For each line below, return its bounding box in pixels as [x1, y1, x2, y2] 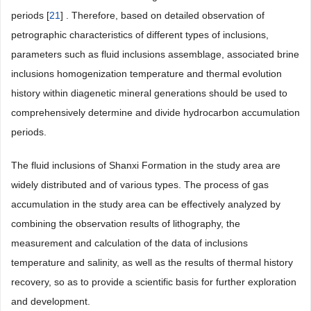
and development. [11, 296, 90, 308]
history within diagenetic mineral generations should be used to [11, 87, 287, 99]
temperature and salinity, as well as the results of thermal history [11, 257, 293, 269]
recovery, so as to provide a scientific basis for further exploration [11, 276, 296, 288]
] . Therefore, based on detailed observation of [60, 10, 264, 22]
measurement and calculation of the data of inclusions [11, 237, 248, 249]
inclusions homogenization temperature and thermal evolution [11, 68, 282, 80]
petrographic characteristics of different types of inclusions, [11, 29, 269, 41]
